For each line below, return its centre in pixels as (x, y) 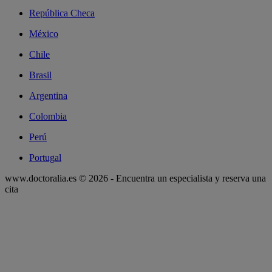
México (44, 34)
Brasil (40, 75)
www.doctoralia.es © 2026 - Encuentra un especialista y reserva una (135, 178)
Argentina (48, 96)
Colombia (48, 117)
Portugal (45, 158)
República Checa (62, 13)
